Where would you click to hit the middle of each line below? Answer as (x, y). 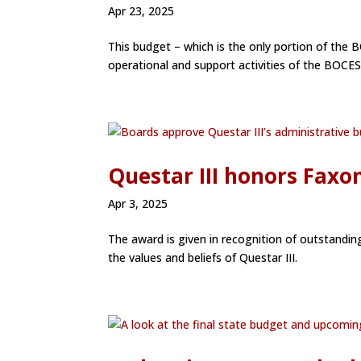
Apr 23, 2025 (141, 11)
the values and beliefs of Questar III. (203, 258)
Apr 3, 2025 (138, 204)
